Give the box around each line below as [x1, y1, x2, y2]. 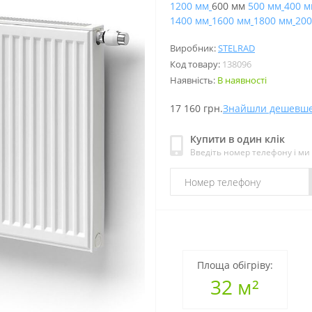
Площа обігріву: [196, 258, 273, 272]
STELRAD [218, 42, 255, 55]
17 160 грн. [170, 102, 223, 116]
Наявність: [170, 74, 217, 87]
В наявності [217, 74, 267, 87]
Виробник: [170, 42, 218, 55]
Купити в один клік [190, 132, 285, 146]
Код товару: [170, 58, 222, 71]
